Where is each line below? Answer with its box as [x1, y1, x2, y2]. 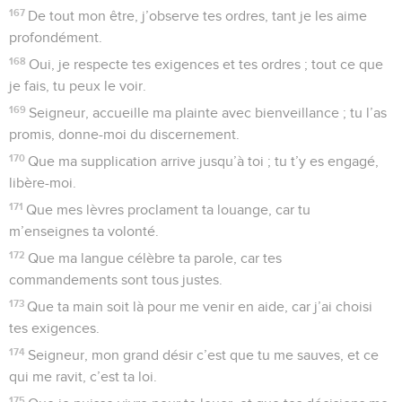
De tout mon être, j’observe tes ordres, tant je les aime [28, 8, 368, 23]
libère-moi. [9, 175, 76, 190]
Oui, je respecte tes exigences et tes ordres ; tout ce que [29, 57, 384, 72]
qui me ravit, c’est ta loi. [9, 369, 157, 384]
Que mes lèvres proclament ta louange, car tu [26, 202, 311, 217]
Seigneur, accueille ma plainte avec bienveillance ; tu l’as [29, 105, 388, 120]
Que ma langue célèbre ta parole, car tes [28, 250, 283, 266]
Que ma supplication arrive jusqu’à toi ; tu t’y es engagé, [28, 153, 380, 169]
